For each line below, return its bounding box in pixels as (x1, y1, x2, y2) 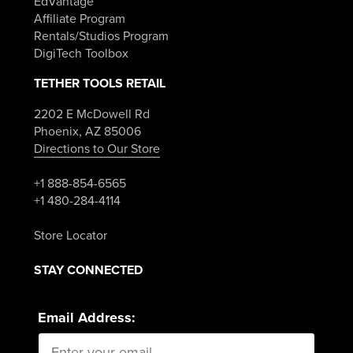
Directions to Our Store (33, 139, 160, 157)
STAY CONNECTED (33, 260, 143, 279)
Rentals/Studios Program (33, 26, 169, 44)
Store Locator (33, 225, 107, 243)
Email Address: (37, 307, 136, 328)
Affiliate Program (33, 9, 125, 27)
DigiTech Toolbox (33, 43, 128, 61)
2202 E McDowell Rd (33, 104, 150, 122)
